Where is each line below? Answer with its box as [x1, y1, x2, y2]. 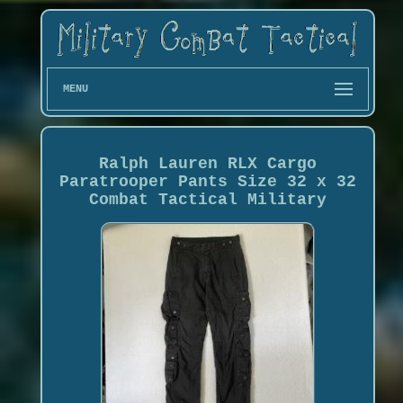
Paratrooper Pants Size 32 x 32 [58, 172, 356, 191]
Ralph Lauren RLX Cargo [98, 154, 317, 173]
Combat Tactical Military [88, 190, 327, 209]
